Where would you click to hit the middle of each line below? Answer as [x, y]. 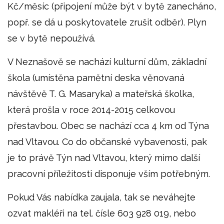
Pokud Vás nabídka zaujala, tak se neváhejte [101, 197]
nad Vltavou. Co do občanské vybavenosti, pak [107, 141]
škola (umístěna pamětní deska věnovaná [96, 77]
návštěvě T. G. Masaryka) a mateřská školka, [101, 93]
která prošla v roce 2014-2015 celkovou [91, 109]
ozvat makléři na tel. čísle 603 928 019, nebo [102, 213]
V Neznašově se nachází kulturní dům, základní [107, 61]
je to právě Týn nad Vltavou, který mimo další [104, 157]
